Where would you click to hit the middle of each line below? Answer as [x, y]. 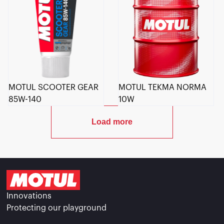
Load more [112, 121]
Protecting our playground [57, 208]
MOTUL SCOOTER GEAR [53, 87]
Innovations [29, 196]
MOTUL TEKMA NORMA [163, 87]
